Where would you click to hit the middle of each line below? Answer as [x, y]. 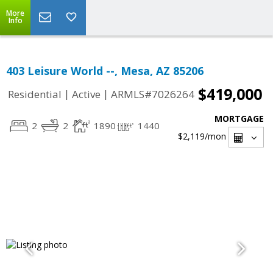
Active [86, 94]
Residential [35, 94]
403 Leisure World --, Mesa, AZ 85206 [105, 71]
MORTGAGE [239, 119]
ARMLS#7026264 [153, 94]
